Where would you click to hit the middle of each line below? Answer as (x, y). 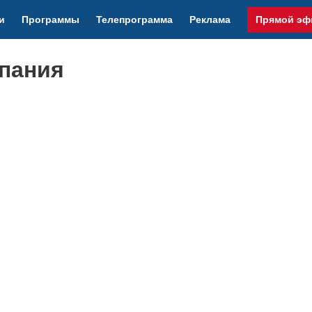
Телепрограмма (135, 19)
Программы (51, 19)
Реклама (210, 19)
